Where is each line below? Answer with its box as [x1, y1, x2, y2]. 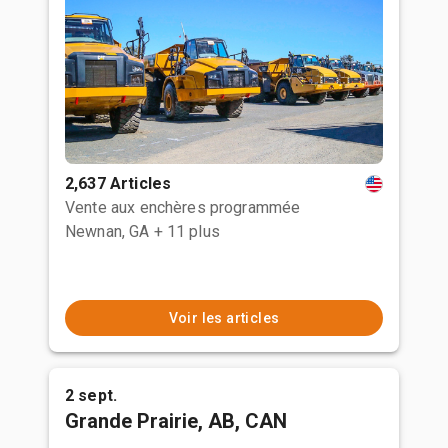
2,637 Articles [65, 174, 172, 193]
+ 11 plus [153, 222, 220, 241]
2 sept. [65, 386, 118, 405]
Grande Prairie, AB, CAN [65, 409, 287, 433]
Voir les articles [168, 310, 280, 326]
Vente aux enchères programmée [65, 198, 301, 217]
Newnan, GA [65, 222, 150, 241]
